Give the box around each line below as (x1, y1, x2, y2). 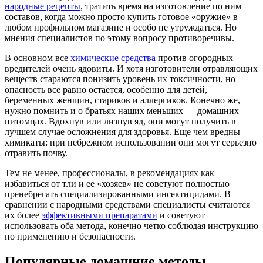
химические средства (70, 52, 156, 63)
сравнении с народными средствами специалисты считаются (5, 199, 250, 210)
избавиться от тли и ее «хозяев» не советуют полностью (5, 178, 230, 188)
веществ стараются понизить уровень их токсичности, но (5, 73, 235, 84)
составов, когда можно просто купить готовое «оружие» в (5, 11, 238, 22)
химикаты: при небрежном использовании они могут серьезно (5, 137, 257, 147)
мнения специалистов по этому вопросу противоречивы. (5, 32, 234, 43)
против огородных (156, 52, 233, 63)
